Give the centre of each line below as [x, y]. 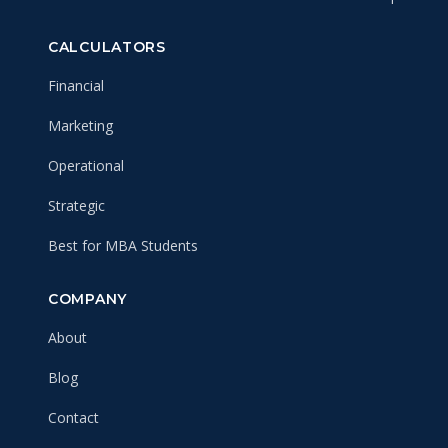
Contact [73, 417]
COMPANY [87, 299]
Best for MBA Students [123, 245]
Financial [76, 85]
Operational [86, 165]
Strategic [76, 205]
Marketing [80, 125]
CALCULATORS [107, 47]
